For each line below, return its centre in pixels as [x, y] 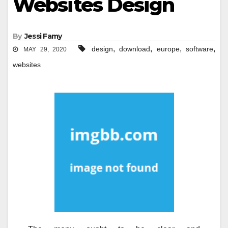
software [199, 49]
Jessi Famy [43, 36]
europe [168, 49]
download [135, 49]
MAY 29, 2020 [44, 50]
